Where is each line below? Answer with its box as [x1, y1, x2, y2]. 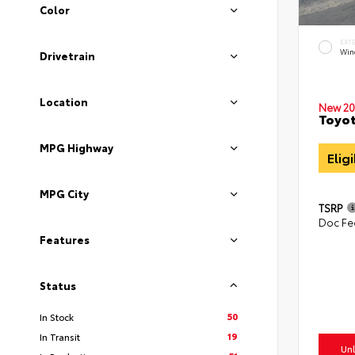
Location [40, 94, 88, 109]
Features [40, 232, 90, 246]
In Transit [40, 330, 80, 343]
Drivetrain [40, 48, 95, 63]
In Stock [40, 310, 74, 323]
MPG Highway [40, 140, 113, 155]
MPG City [40, 186, 89, 200]
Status [40, 278, 76, 292]
